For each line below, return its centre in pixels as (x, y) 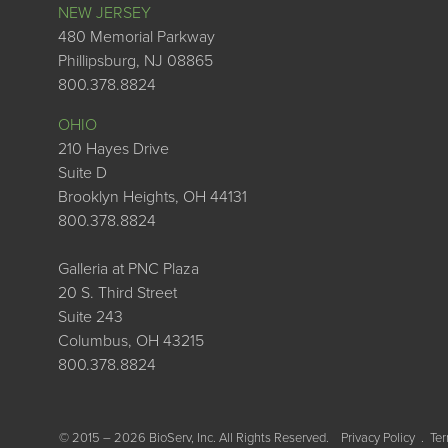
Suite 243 (90, 317)
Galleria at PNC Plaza (128, 269)
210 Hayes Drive (113, 149)
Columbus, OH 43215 (131, 341)
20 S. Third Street (117, 293)
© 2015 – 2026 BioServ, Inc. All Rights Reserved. (195, 437)
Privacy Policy (377, 437)
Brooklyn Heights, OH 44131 (152, 197)
